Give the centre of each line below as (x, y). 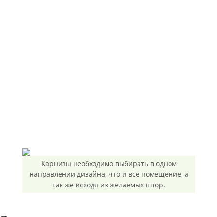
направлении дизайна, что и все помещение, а (109, 174)
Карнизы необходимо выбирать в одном (109, 163)
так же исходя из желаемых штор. (109, 185)
